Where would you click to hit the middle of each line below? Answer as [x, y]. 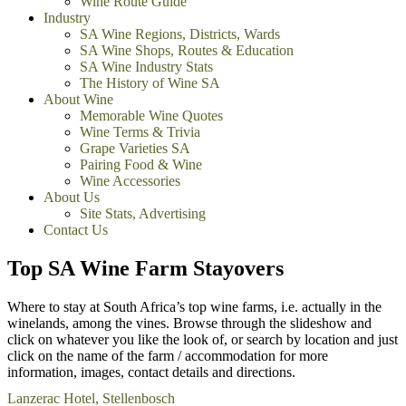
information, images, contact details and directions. [151, 372]
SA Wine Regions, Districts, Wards [180, 34]
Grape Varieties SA [135, 148]
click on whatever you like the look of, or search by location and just [203, 339]
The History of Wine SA [150, 83]
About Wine [78, 99]
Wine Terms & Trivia [140, 132]
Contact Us [76, 230]
